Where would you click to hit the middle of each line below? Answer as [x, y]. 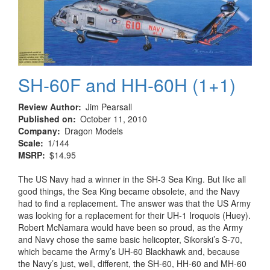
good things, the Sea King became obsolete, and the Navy [129, 191]
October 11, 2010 [114, 118]
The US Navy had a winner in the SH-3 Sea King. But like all [132, 179]
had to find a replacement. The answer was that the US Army [134, 203]
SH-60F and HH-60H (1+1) [127, 84]
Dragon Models [94, 130]
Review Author [48, 106]
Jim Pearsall [109, 106]
